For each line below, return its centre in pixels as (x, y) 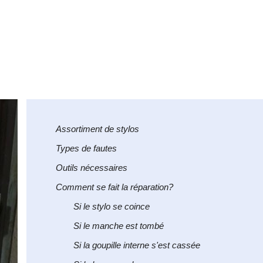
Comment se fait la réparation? (114, 187)
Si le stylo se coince (112, 206)
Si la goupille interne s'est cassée (137, 245)
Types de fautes (86, 148)
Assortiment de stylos (97, 129)
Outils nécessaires (92, 168)
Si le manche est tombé (119, 226)
